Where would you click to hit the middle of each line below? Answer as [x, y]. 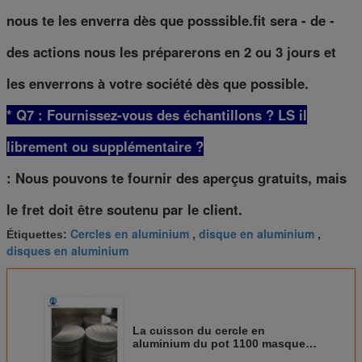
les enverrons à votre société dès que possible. [158, 84]
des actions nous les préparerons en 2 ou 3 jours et [171, 52]
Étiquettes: [38, 235]
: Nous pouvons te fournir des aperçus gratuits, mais [177, 178]
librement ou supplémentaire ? [105, 147]
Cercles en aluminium [130, 234]
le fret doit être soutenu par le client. [124, 210]
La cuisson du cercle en [199, 331]
